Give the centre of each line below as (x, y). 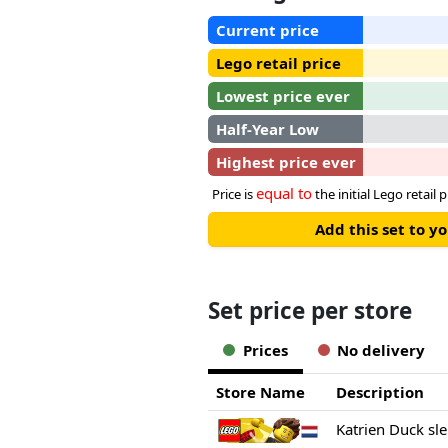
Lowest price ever (282, 95)
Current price (267, 29)
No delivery (381, 350)
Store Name (260, 391)
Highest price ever (285, 161)
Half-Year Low (267, 128)
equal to (284, 192)
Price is (234, 193)
